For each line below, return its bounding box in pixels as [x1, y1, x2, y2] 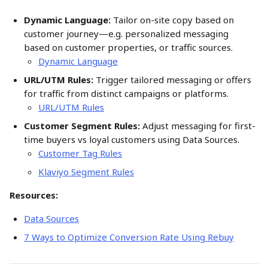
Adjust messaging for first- [140, 120, 255, 132]
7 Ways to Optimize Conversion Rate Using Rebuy [24, 231, 234, 243]
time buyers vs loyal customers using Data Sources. [24, 133, 242, 146]
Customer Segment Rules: [24, 120, 140, 132]
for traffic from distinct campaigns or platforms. [24, 87, 231, 100]
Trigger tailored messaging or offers [93, 74, 254, 86]
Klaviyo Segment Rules [38, 166, 134, 178]
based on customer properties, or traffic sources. [24, 41, 233, 54]
